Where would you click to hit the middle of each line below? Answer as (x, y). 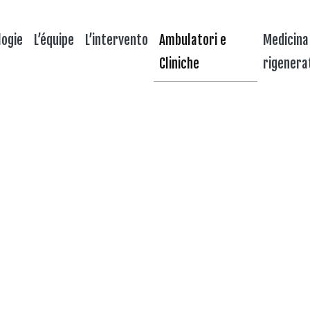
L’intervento (117, 40)
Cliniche (180, 63)
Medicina (285, 40)
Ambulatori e (193, 40)
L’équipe (54, 40)
